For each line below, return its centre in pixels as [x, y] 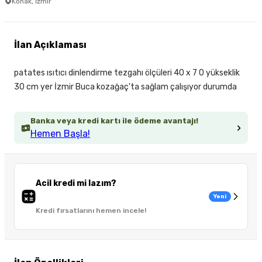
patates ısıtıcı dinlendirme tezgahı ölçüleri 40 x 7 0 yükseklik [127, 73]
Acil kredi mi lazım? [76, 184]
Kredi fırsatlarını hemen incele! [91, 211]
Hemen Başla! [60, 134]
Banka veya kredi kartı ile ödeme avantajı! [114, 121]
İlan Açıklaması [50, 45]
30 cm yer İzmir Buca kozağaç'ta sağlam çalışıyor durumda [125, 87]
